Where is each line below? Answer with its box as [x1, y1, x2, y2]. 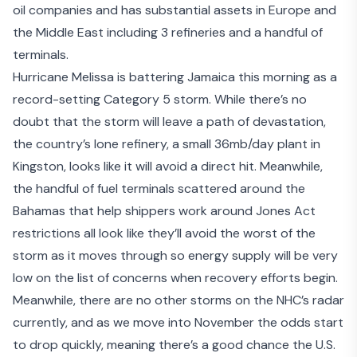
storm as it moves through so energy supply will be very [13, 247, 338, 265]
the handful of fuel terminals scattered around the [13, 180, 305, 198]
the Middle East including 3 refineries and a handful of [13, 24, 323, 41]
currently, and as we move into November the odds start [13, 314, 343, 331]
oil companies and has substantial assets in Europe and [13, 2, 336, 19]
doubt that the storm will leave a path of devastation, [13, 113, 326, 131]
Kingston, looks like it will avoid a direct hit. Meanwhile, [13, 158, 323, 175]
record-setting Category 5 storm [13, 91, 209, 108]
